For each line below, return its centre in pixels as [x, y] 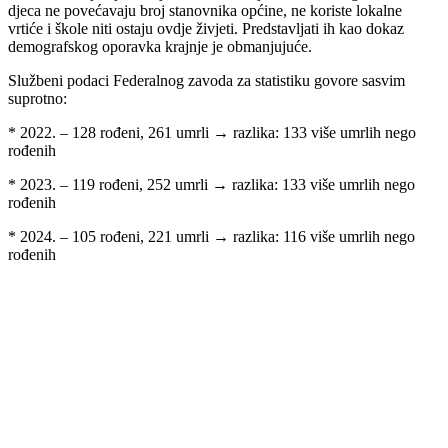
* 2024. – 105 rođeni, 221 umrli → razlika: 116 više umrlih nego [211, 236]
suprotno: [37, 98]
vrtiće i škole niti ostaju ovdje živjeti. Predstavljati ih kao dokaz [206, 28]
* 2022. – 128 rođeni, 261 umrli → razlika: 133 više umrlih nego [212, 132]
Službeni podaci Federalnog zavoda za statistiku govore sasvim [206, 80]
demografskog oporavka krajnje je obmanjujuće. [160, 46]
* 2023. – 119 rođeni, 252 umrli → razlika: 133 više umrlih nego [211, 184]
